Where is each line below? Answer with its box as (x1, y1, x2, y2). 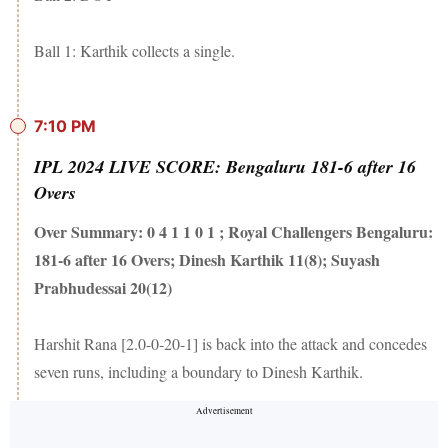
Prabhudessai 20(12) (34, 276, 172, 300)
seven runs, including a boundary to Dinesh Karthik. (34, 361, 363, 383)
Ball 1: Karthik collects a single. (34, 40, 235, 62)
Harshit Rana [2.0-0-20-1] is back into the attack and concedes (34, 333, 427, 355)
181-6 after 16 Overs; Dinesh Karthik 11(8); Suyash (34, 248, 380, 272)
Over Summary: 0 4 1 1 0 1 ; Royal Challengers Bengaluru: (34, 220, 433, 244)
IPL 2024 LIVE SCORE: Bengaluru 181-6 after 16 (34, 154, 416, 180)
